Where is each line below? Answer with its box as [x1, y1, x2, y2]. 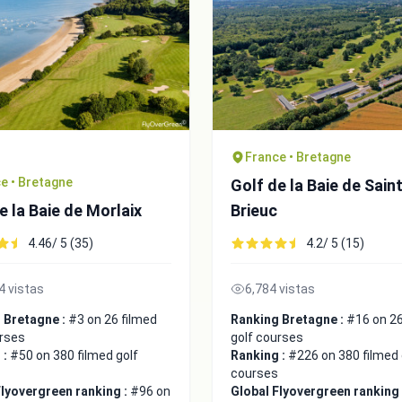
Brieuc [231, 200, 277, 220]
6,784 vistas [245, 281, 315, 296]
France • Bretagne [245, 149, 351, 164]
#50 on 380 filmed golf [10, 347, 138, 363]
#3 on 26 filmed [68, 311, 157, 327]
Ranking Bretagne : [231, 311, 346, 327]
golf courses [231, 329, 303, 345]
